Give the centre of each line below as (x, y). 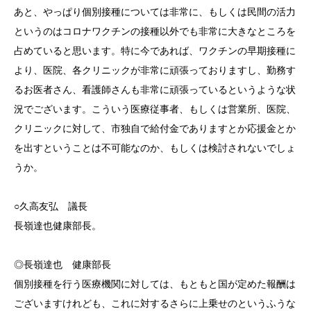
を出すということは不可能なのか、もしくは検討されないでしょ (155, 148)
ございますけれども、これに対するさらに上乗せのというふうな (155, 303)
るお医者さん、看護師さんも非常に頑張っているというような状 (155, 89)
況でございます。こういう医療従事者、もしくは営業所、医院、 (155, 109)
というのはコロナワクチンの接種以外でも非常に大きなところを (155, 31)
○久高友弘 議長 (56, 206)
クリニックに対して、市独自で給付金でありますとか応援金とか (155, 128)
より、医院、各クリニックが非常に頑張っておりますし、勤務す (155, 70)
